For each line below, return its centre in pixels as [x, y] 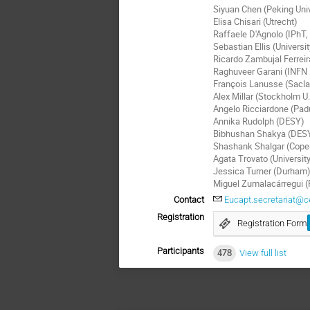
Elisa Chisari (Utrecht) [256, 21]
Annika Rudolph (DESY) [259, 121]
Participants [181, 250]
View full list [263, 253]
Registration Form [272, 223]
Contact [189, 200]
